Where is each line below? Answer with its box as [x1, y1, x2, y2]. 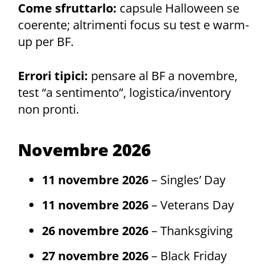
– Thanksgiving [148, 222, 233, 239]
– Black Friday [148, 248, 227, 264]
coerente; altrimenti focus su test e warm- [18, 17, 249, 33]
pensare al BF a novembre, [88, 68, 237, 84]
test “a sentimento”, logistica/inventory [18, 84, 231, 101]
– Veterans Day [148, 197, 234, 214]
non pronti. [18, 101, 79, 118]
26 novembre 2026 [42, 222, 148, 239]
